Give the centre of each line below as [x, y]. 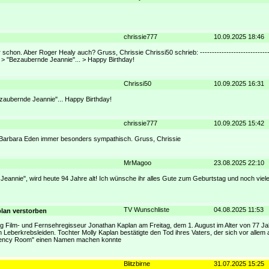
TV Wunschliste [147, 210]
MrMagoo [138, 163]
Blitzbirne [137, 264]
